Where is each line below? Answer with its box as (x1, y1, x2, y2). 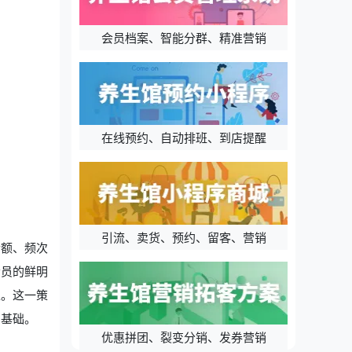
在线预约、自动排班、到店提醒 (101, 130, 266, 145)
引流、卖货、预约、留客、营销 (101, 229, 266, 245)
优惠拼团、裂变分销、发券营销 (101, 329, 266, 345)
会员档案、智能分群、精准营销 (101, 30, 266, 46)
